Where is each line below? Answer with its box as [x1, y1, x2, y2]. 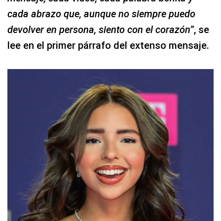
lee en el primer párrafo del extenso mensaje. [7, 39, 209, 52]
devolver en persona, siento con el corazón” [7, 24, 194, 36]
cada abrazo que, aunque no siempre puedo [7, 8, 195, 20]
